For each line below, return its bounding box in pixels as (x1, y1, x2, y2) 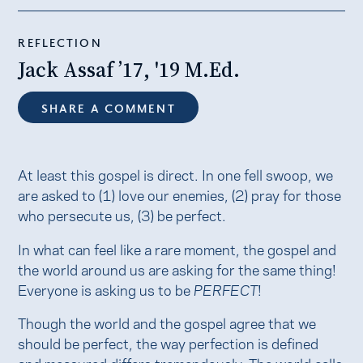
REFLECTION (18, 35, 102, 50)
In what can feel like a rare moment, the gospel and (18, 237, 337, 258)
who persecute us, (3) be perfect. (18, 204, 227, 225)
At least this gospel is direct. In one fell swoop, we (18, 164, 334, 185)
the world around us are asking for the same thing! (18, 258, 337, 279)
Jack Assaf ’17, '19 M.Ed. (18, 54, 241, 84)
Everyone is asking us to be (18, 278, 194, 299)
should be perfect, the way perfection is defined (18, 332, 319, 353)
